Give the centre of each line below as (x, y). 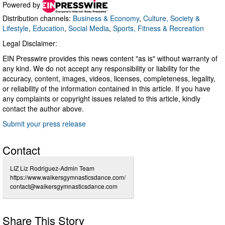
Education (48, 28)
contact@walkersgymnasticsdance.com (64, 186)
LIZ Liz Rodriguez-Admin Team (52, 168)
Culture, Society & (172, 18)
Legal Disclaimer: (30, 43)
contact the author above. (43, 108)
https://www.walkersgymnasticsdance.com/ (68, 177)
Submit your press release (44, 123)
